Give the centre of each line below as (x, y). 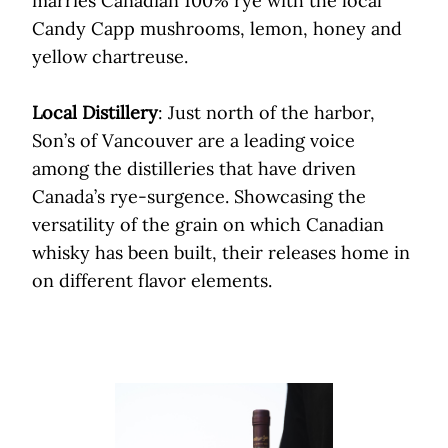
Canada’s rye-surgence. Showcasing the (199, 197)
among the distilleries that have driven (194, 169)
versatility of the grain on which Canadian (208, 225)
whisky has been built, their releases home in (221, 253)
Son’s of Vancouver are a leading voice (193, 141)
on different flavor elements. (152, 281)
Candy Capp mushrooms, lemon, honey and (217, 29)
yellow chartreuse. (110, 57)
